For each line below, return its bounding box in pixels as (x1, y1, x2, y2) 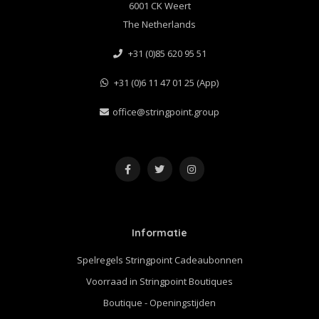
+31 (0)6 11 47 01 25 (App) (112, 76, 219, 90)
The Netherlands (123, 18, 196, 31)
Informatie (132, 226, 187, 240)
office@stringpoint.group (113, 105, 219, 119)
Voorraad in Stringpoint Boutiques (86, 275, 233, 288)
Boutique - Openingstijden (103, 296, 216, 310)
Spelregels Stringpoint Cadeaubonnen (76, 253, 243, 267)
